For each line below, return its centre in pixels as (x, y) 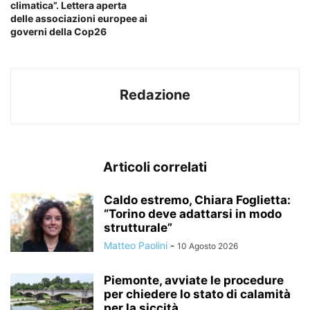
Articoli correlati (155, 167)
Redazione (155, 95)
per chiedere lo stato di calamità (197, 294)
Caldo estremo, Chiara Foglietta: (197, 200)
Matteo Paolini (136, 246)
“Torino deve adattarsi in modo (193, 214)
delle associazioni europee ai (79, 19)
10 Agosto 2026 (208, 246)
